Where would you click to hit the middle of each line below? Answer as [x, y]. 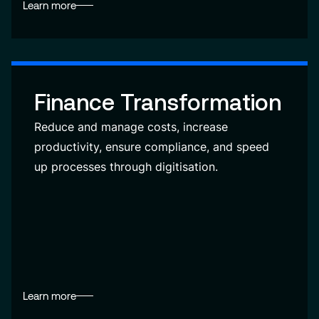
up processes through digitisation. [126, 167]
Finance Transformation [158, 102]
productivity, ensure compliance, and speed [152, 147]
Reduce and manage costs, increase [131, 127]
